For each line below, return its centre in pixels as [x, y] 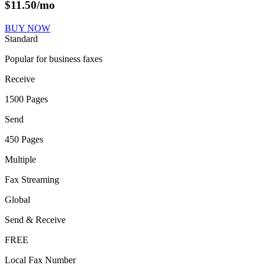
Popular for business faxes [54, 59]
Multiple [20, 159]
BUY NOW [28, 28]
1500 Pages [26, 99]
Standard [21, 38]
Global [17, 199]
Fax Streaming [32, 179]
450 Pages [24, 139]
